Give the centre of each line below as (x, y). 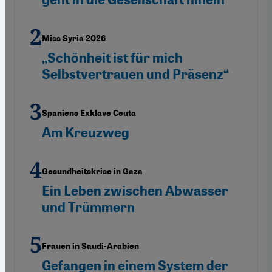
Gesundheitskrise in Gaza (92, 171)
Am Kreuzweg (86, 132)
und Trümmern (88, 207)
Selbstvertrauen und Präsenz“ (135, 74)
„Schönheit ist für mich (112, 58)
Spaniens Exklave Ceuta (89, 113)
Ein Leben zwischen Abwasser (135, 191)
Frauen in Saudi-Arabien (90, 246)
